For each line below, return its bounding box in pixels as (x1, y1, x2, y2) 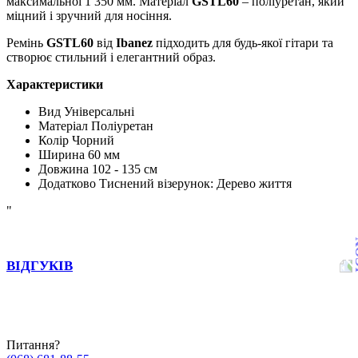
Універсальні (64, 105, 134, 119)
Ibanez (116, 36, 153, 50)
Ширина (38, 148, 85, 162)
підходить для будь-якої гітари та (153, 36, 333, 50)
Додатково (38, 177, 96, 191)
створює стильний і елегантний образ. (6, 50, 216, 65)
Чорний (72, 133, 114, 148)
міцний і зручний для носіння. (6, 9, 172, 23)
